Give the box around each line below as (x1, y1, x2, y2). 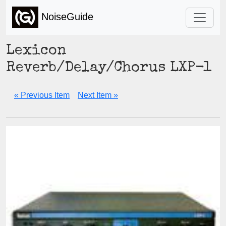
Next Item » (78, 91, 118, 99)
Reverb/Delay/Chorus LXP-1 (6, 61, 211, 76)
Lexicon (6, 44, 66, 59)
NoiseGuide (38, 11, 93, 22)
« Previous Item (14, 91, 70, 99)
